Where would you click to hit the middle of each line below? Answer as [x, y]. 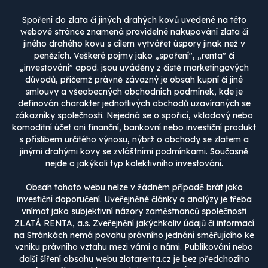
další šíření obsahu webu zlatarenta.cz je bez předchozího [134, 259]
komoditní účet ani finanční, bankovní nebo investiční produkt [134, 127]
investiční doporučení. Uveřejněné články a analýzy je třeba [134, 199]
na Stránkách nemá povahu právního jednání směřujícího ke [134, 235]
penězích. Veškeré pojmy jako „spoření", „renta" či [134, 56]
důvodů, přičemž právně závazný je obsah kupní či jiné [134, 80]
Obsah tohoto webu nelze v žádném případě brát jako [134, 187]
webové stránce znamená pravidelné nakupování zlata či [134, 32]
